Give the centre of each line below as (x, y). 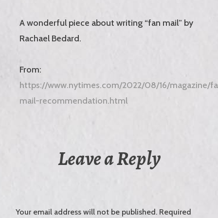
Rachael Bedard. (50, 39)
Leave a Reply (109, 159)
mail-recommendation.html (73, 101)
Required (175, 212)
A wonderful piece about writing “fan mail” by (106, 23)
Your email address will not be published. (86, 212)
